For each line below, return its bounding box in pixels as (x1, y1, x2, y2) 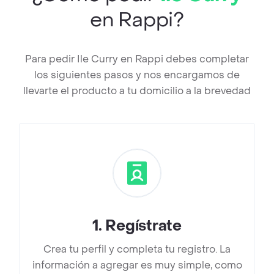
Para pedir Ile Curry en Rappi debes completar (25, 53, 249, 66)
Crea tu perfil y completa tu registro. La (43, 243, 231, 256)
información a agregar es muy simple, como (32, 259, 242, 272)
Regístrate (105, 217, 182, 236)
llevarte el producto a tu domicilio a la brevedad (23, 84, 251, 98)
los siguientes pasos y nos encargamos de (34, 68, 240, 82)
